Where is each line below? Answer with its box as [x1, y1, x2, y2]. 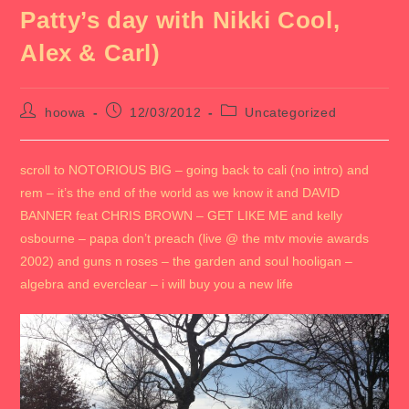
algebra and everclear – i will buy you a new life [20, 277, 294, 291]
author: [19, 120, 65, 134]
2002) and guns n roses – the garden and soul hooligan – [20, 254, 353, 268]
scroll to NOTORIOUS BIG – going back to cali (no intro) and [20, 163, 370, 177]
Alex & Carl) [20, 39, 161, 67]
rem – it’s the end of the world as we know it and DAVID [20, 185, 341, 200]
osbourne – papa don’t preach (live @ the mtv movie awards [20, 231, 370, 246]
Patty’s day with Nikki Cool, [20, 6, 341, 34]
